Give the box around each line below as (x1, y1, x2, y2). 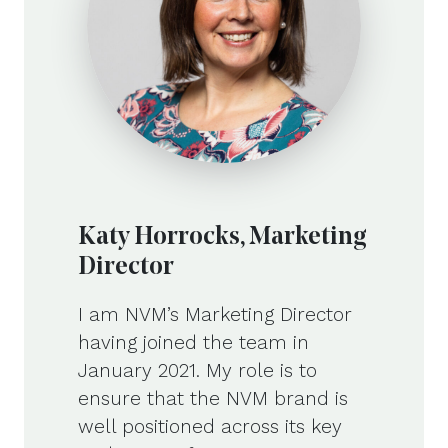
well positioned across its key (78, 414, 342, 438)
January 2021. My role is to (78, 358, 317, 382)
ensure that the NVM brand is (78, 386, 348, 410)
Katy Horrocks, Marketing (78, 224, 367, 250)
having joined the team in (78, 330, 309, 354)
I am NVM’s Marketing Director (78, 302, 352, 326)
